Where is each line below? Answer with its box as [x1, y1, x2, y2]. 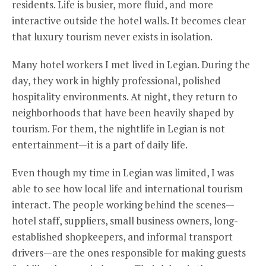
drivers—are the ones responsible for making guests [12, 245, 246, 259]
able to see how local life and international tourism [12, 181, 243, 195]
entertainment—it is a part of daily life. [12, 137, 188, 151]
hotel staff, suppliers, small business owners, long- [12, 213, 238, 227]
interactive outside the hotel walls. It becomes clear [12, 13, 246, 27]
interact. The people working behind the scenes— [12, 197, 235, 211]
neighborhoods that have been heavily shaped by [12, 105, 234, 119]
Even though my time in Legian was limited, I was [12, 165, 234, 179]
